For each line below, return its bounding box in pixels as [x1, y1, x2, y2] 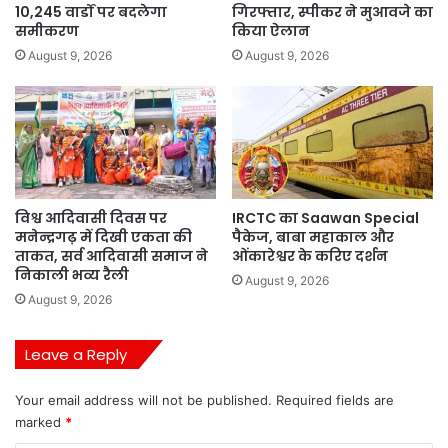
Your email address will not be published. [15, 392, 272, 409]
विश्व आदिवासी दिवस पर [15, 208, 167, 229]
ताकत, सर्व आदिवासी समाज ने [15, 246, 208, 267]
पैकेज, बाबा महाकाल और [232, 227, 394, 248]
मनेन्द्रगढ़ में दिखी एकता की [15, 227, 192, 248]
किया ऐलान [232, 20, 310, 41]
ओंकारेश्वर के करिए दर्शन [232, 246, 388, 267]
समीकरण [15, 20, 79, 41]
